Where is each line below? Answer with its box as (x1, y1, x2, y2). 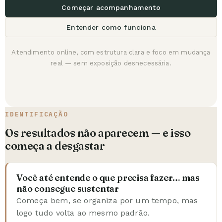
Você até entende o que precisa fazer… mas (16, 171, 200, 183)
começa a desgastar (5, 138, 105, 153)
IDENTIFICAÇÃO (5, 110, 68, 118)
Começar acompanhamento (61, 3, 161, 11)
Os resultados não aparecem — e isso (5, 125, 191, 140)
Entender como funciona (66, 23, 156, 31)
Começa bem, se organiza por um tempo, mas (16, 195, 198, 205)
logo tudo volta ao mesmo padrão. (16, 208, 150, 218)
